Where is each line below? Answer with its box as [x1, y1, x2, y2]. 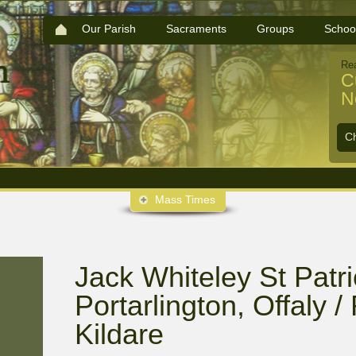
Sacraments [166, 22, 226, 35]
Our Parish [82, 22, 136, 35]
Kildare [75, 318, 164, 350]
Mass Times [155, 193, 215, 206]
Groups [257, 22, 294, 35]
